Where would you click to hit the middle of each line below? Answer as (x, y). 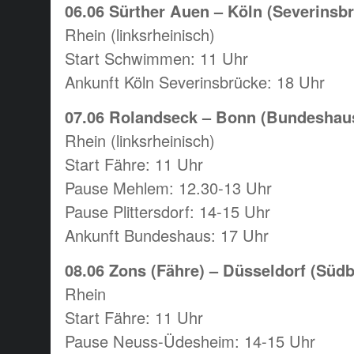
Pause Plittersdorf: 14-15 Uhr (168, 211)
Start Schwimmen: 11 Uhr (156, 58)
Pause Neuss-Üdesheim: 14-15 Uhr (190, 341)
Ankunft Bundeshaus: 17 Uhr (167, 235)
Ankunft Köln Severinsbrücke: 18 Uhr (195, 81)
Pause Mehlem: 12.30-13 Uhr (168, 187)
